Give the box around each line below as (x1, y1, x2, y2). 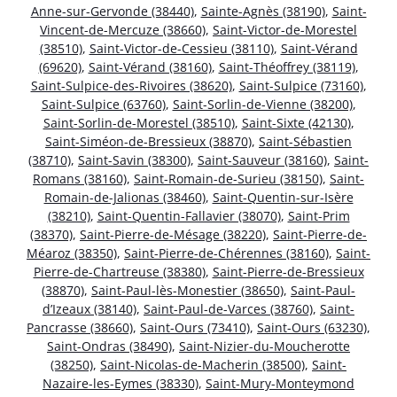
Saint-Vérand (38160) (88, 58, 212, 75)
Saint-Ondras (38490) (47, 337, 172, 354)
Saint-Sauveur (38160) (198, 151, 327, 168)
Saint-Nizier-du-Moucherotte (179, 337, 350, 354)
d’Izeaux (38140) (43, 300, 136, 317)
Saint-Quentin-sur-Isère (212, 188, 354, 206)
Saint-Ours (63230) (257, 318, 367, 336)
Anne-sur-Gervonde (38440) (30, 2, 194, 19)
